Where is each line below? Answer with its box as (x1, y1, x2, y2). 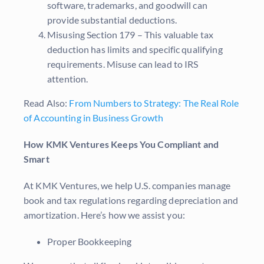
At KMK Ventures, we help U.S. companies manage (24, 180, 230, 192)
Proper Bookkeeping (47, 236, 132, 247)
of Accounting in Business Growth (24, 112, 164, 124)
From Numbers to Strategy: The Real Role (69, 97, 239, 109)
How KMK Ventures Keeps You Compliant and (24, 138, 219, 150)
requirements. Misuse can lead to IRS (47, 58, 199, 70)
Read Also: (24, 97, 70, 109)
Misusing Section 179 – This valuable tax (47, 29, 214, 41)
